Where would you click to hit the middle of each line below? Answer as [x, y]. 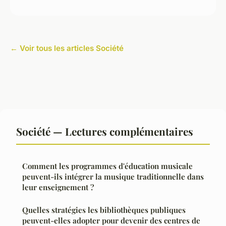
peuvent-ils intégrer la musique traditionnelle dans [113, 177]
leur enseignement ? [58, 187]
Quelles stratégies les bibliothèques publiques [104, 210]
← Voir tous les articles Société [67, 48]
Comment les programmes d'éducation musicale [107, 166]
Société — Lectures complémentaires [105, 131]
